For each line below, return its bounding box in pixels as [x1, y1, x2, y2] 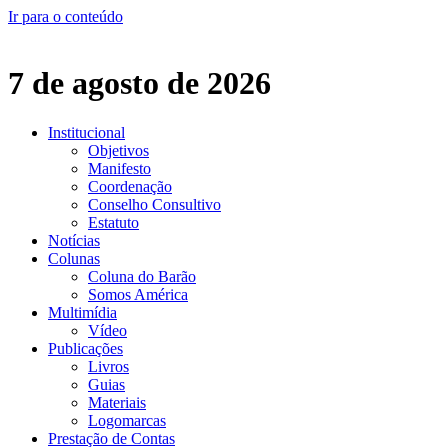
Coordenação [88, 177, 172, 195]
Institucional [48, 123, 125, 141]
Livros [88, 357, 129, 375]
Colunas [48, 249, 100, 267]
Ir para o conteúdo [8, 8, 123, 25]
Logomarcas [88, 411, 166, 429]
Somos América [88, 285, 188, 303]
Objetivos [88, 141, 149, 159]
